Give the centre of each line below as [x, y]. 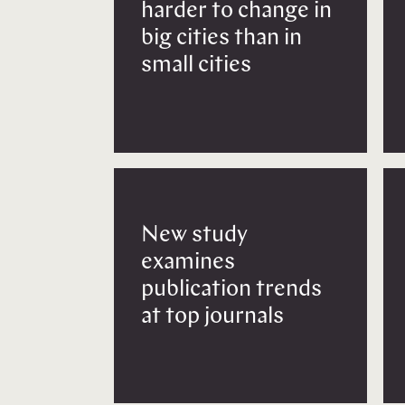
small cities [196, 66]
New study [194, 235]
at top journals [212, 316]
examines [188, 262]
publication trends [231, 289]
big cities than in [221, 39]
